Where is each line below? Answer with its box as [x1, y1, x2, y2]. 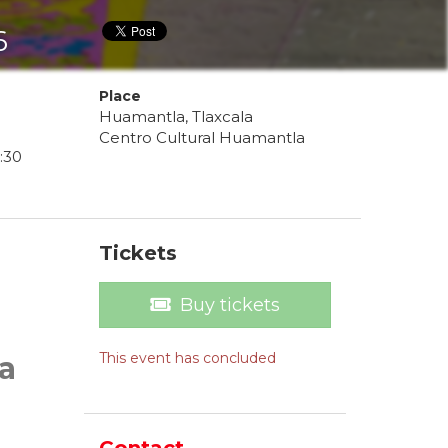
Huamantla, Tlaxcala [98, 107, 253, 127]
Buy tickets [179, 294, 280, 317]
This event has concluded [98, 349, 276, 368]
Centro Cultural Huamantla [98, 128, 305, 148]
